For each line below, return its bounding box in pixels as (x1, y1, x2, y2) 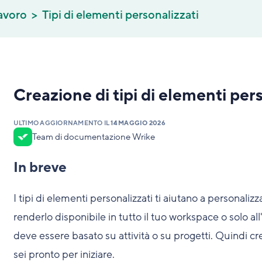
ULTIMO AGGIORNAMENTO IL (13, 119, 111, 127)
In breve (13, 158, 67, 177)
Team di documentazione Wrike (32, 131, 155, 143)
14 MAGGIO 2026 (111, 119, 166, 127)
